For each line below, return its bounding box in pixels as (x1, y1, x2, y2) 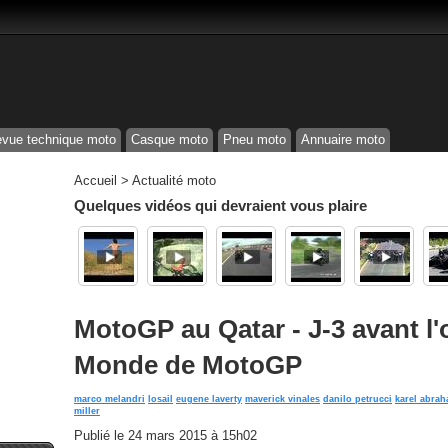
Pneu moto (223, 132, 286, 147)
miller (74, 406, 100, 416)
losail (148, 394, 173, 404)
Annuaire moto (301, 132, 385, 147)
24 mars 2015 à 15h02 (128, 428, 257, 443)
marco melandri (74, 394, 145, 404)
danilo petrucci (323, 394, 392, 404)
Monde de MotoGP (74, 351, 302, 379)
